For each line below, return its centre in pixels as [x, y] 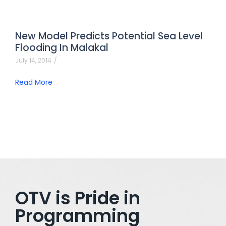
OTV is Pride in [78, 198]
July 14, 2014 [33, 60]
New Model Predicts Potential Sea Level [109, 36]
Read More [34, 82]
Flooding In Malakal [62, 47]
